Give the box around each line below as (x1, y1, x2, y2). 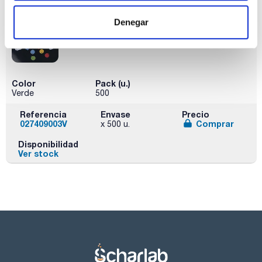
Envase (101, 109, 131, 119)
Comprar (195, 118, 234, 129)
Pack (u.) (95, 78, 130, 88)
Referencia (20, 109, 67, 119)
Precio (181, 109, 209, 119)
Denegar (113, 16, 149, 27)
